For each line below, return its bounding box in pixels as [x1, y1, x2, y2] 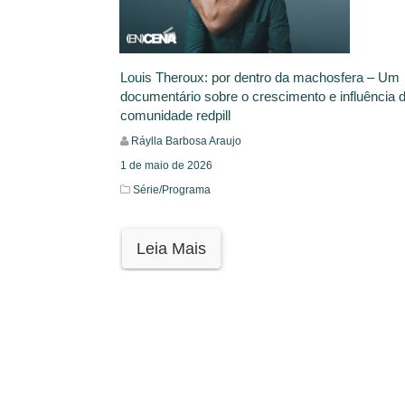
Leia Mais [137, 239, 206, 258]
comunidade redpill [120, 107, 231, 123]
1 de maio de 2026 [120, 158, 212, 172]
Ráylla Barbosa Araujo [131, 134, 241, 147]
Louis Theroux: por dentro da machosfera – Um [120, 69, 400, 85]
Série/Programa [133, 183, 211, 196]
